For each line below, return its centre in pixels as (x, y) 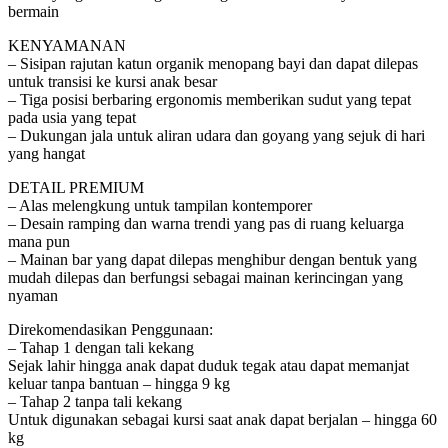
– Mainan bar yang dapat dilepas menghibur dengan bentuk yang (212, 259)
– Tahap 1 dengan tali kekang (101, 347)
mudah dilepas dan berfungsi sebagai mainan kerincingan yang (205, 277)
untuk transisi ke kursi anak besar (112, 81)
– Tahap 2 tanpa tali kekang (95, 401)
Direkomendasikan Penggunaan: (110, 329)
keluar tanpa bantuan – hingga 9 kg (119, 383)
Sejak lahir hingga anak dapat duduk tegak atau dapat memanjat (208, 365)
